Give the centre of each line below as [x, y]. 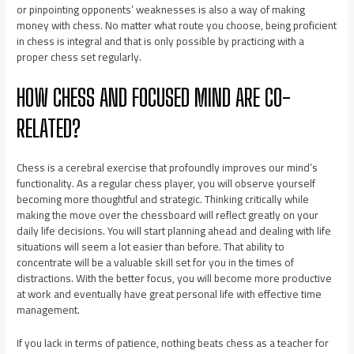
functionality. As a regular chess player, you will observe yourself [166, 184]
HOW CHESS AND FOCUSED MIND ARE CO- [154, 98]
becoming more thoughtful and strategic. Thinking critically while [163, 200]
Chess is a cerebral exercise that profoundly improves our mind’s [168, 168]
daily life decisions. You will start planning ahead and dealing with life [174, 231]
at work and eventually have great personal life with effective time [169, 294]
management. [49, 310]
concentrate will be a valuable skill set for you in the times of [156, 263]
